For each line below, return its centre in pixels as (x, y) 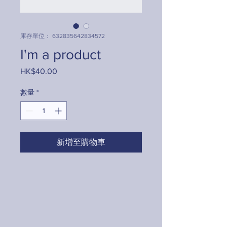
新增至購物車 (81, 142)
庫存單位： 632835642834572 (63, 36)
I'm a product (61, 54)
